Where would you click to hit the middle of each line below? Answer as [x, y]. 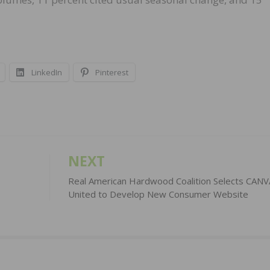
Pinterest [112, 73]
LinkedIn [47, 73]
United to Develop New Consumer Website [158, 194]
